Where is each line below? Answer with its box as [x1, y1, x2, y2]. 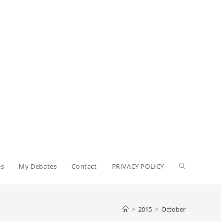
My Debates [19, 162, 57, 171]
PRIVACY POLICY [111, 162, 164, 171]
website [179, 198, 205, 207]
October [161, 205, 185, 214]
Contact [72, 162, 97, 171]
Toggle [179, 161, 201, 171]
